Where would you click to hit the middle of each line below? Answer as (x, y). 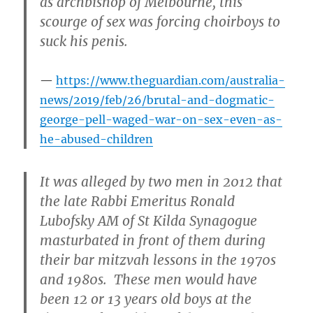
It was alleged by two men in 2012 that (161, 182)
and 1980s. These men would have (149, 280)
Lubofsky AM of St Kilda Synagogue (149, 221)
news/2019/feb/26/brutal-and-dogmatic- (158, 100)
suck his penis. (84, 41)
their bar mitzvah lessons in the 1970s (158, 260)
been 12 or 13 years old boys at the (146, 299)
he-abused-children (97, 139)
